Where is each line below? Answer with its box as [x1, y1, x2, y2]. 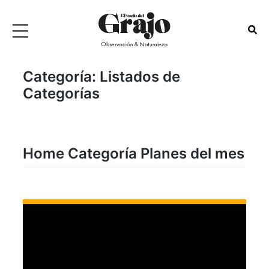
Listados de [100, 68, 180, 86]
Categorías [23, 85, 100, 103]
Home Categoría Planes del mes [23, 144, 244, 162]
